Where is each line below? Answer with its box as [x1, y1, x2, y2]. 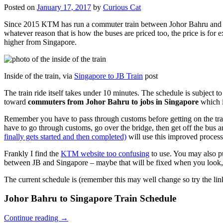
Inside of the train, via [4, 71, 74, 80]
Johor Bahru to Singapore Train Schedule [4, 193, 176, 204]
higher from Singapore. [4, 37, 77, 46]
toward [4, 97, 28, 106]
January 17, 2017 [37, 2, 91, 11]
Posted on [4, 2, 37, 11]
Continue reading [4, 214, 60, 222]
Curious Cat [103, 2, 141, 11]
